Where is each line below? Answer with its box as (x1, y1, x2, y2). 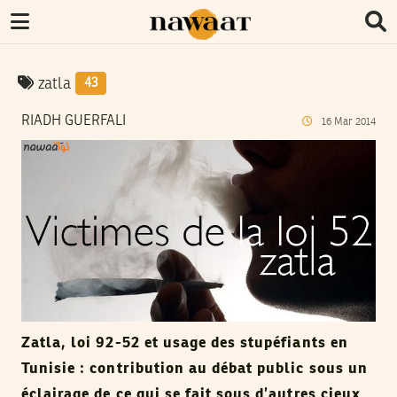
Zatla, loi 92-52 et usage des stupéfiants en (21, 336, 348, 352)
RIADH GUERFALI (21, 114, 126, 128)
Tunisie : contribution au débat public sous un (21, 362, 368, 378)
